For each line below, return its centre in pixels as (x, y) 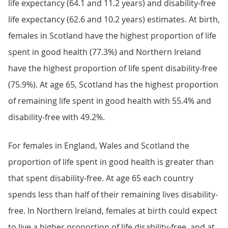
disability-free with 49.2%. (56, 117)
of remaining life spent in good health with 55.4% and (110, 101)
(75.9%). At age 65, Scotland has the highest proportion (113, 84)
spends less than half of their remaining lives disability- (113, 194)
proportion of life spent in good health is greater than (111, 162)
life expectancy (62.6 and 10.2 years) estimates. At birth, (114, 19)
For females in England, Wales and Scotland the (99, 146)
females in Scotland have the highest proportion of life (112, 36)
